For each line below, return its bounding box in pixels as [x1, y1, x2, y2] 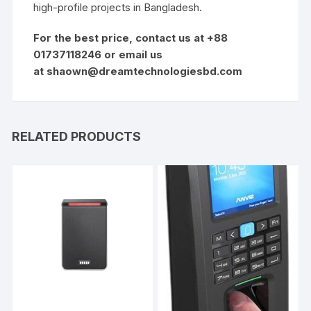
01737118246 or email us [33, 48, 163, 62]
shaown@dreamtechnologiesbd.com [47, 65, 243, 78]
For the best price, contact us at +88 [33, 31, 228, 45]
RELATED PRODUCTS [12, 129, 142, 144]
